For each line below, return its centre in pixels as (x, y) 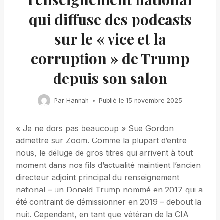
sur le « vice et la (110, 39)
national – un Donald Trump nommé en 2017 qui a (109, 190)
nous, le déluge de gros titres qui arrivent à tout (104, 153)
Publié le (111, 100)
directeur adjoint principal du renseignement (97, 178)
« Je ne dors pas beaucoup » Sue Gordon (95, 128)
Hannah (77, 100)
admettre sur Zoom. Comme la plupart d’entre (101, 141)
